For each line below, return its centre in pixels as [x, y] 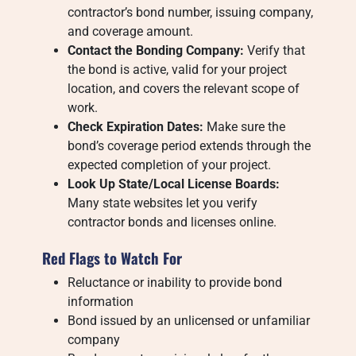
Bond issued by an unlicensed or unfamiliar [189, 321]
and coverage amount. [131, 31]
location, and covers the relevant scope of [184, 89]
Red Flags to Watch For [112, 258]
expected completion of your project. [170, 165]
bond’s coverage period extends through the [190, 146]
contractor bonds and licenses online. [172, 222]
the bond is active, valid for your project [178, 70]
